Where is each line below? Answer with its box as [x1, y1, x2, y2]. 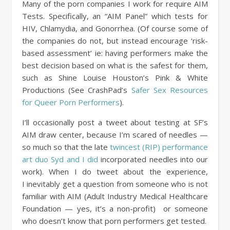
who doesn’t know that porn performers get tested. [22, 216, 206, 226]
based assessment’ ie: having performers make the [22, 48, 208, 58]
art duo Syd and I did [22, 154, 99, 164]
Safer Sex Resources [131, 85, 208, 95]
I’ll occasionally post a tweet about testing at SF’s [22, 117, 208, 127]
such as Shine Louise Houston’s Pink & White [22, 72, 208, 83]
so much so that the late [22, 142, 110, 152]
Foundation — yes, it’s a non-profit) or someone [22, 203, 208, 214]
